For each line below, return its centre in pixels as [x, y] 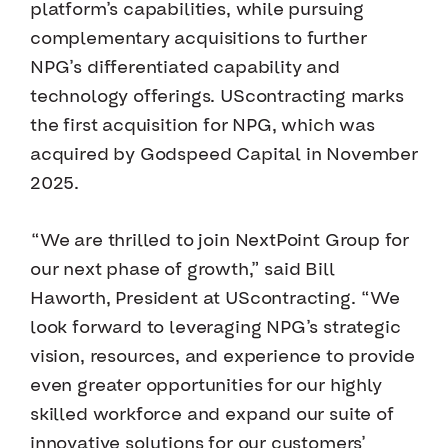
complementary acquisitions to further [198, 39]
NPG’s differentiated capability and [185, 68]
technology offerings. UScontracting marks [217, 97]
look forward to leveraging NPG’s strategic [215, 328]
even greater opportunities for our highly [206, 386]
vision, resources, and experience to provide [223, 357]
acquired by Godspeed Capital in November [224, 155]
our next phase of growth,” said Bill [182, 270]
